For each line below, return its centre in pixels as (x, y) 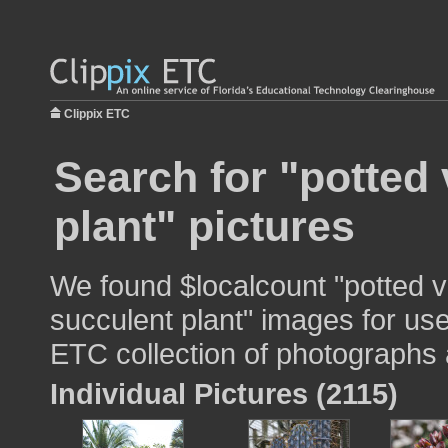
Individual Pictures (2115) (224, 393)
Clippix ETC (97, 114)
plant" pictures (204, 226)
